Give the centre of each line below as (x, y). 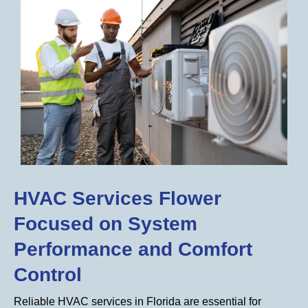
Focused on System (106, 223)
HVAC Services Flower (118, 198)
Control (48, 274)
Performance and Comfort (133, 249)
